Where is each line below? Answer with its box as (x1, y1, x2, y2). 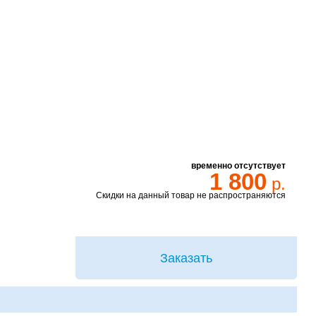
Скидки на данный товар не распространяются (96, 190, 286, 200)
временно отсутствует (191, 160, 286, 171)
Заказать (160, 250, 213, 265)
